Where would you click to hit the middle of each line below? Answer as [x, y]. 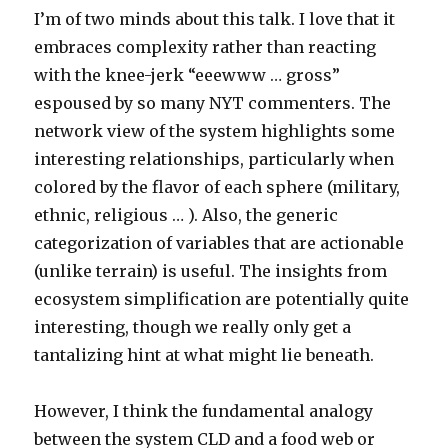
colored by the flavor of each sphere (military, [217, 187]
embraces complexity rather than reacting [205, 47]
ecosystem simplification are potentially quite [222, 299]
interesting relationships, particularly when [214, 159]
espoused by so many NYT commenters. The [213, 103]
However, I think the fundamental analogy [204, 411]
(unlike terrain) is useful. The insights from [211, 271]
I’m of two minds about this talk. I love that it [215, 19]
